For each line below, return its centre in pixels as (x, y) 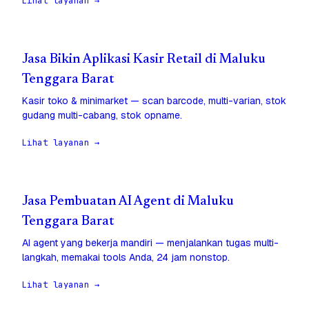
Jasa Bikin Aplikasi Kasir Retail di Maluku (144, 60)
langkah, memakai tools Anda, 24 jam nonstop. (126, 258)
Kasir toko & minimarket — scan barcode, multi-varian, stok (154, 101)
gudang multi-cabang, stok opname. (102, 116)
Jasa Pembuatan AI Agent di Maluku (128, 202)
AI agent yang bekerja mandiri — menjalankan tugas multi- (150, 243)
